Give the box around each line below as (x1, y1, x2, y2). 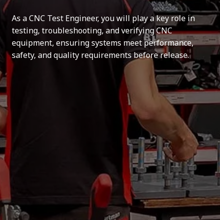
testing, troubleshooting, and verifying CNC (12, 25, 172, 36)
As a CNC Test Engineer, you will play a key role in (12, 12, 195, 24)
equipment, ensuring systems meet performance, (12, 37, 193, 48)
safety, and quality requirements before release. (12, 49, 189, 60)
